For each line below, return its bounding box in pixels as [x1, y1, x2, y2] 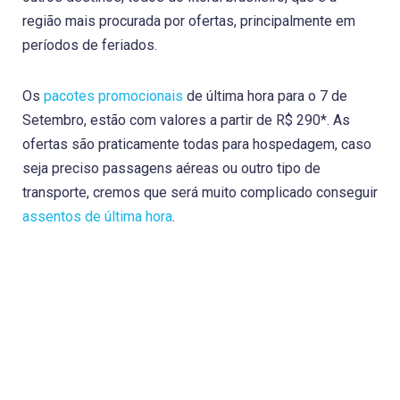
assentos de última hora [22, 207, 172, 225]
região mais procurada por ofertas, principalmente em [22, 12, 355, 29]
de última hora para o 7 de [183, 87, 347, 104]
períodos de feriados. [22, 36, 157, 54]
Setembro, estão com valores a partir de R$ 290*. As [22, 111, 350, 129]
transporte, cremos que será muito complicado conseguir [22, 183, 378, 201]
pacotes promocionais [44, 87, 183, 104]
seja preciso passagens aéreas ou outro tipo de [22, 159, 321, 177]
